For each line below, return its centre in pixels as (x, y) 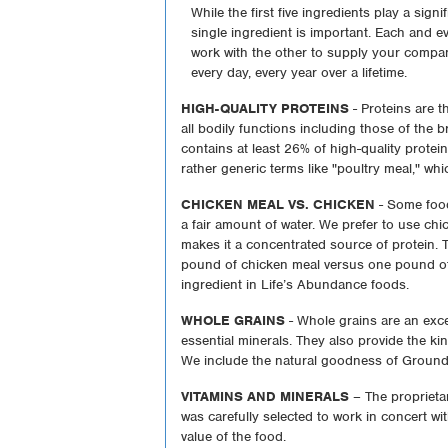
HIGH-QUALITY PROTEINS (265, 108)
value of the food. (234, 436)
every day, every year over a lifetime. (299, 72)
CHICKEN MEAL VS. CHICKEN (278, 204)
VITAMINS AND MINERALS (265, 396)
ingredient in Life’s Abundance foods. (295, 284)
